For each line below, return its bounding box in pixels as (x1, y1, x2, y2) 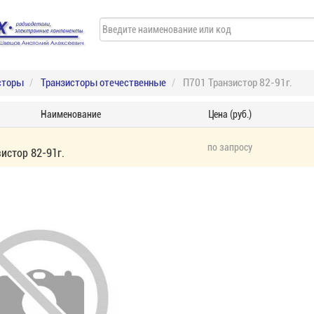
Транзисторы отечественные (41, 76, 166, 89)
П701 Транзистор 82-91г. (183, 76, 292, 89)
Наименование (41, 109, 101, 120)
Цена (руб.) (207, 109, 252, 120)
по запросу (207, 142, 252, 153)
